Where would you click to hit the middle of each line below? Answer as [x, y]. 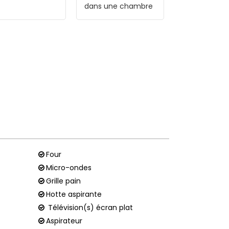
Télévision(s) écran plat [90, 207]
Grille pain [63, 181]
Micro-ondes [68, 167]
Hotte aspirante [74, 194]
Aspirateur [64, 221]
